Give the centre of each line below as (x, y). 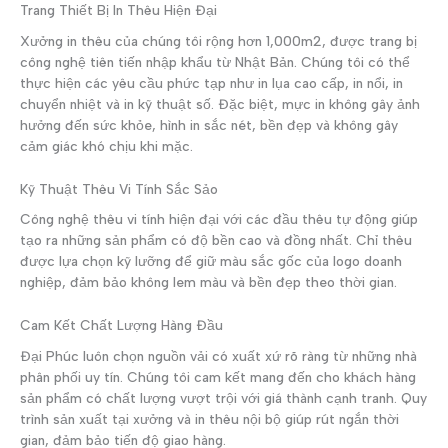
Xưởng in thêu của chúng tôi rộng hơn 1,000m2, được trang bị (218, 40)
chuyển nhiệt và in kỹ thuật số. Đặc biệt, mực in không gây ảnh (220, 103)
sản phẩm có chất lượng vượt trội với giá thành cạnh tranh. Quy (223, 397)
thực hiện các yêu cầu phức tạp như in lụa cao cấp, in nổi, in (211, 82)
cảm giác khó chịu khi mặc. (106, 145)
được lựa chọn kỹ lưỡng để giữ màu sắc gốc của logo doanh (211, 261)
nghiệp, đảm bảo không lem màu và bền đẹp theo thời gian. (208, 282)
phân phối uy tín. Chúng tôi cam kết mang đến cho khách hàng (218, 376)
